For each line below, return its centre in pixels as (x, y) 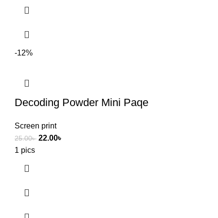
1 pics (25, 150)
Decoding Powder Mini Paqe (82, 102)
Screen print (36, 126)
